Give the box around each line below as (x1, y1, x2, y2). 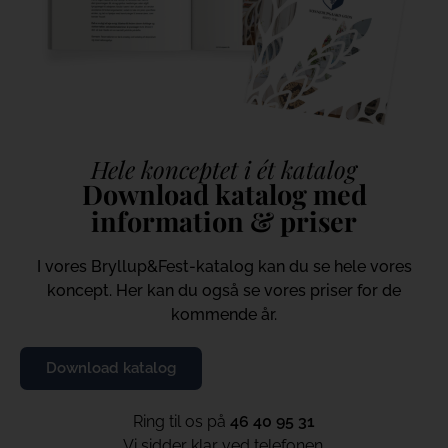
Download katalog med (81, 175, 367, 212)
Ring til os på (133, 411, 230, 431)
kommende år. (171, 304, 277, 324)
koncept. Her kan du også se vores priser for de (47, 280, 401, 300)
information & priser (91, 202, 357, 239)
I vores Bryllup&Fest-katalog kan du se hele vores (36, 256, 412, 276)
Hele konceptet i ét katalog (91, 152, 357, 185)
